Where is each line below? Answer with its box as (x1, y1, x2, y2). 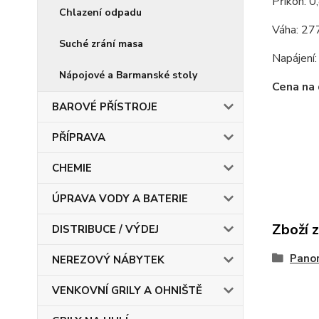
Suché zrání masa (59, 37, 143, 51)
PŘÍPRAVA (52, 130, 105, 145)
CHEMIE (52, 161, 92, 175)
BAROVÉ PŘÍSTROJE (52, 100, 157, 114)
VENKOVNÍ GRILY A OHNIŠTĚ (52, 283, 202, 298)
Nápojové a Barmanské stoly (59, 68, 197, 82)
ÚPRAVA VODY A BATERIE (52, 192, 188, 206)
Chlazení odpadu (59, 6, 142, 19)
